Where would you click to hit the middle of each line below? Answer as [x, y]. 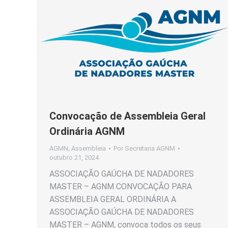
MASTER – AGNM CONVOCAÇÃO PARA [121, 186]
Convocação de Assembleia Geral [127, 116]
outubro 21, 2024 [74, 157]
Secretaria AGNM [150, 148]
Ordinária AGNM [87, 131]
